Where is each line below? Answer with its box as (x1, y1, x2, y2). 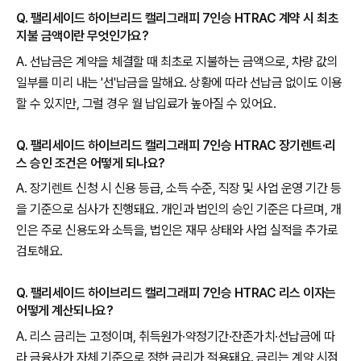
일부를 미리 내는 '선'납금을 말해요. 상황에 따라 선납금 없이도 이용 (16, 74, 342, 90)
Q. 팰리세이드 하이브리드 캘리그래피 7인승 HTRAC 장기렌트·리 (16, 137, 336, 153)
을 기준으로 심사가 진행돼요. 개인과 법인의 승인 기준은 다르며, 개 (16, 201, 341, 218)
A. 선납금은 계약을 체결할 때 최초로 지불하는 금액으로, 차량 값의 (16, 53, 338, 69)
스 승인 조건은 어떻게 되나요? (16, 155, 165, 171)
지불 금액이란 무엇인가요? (16, 28, 148, 44)
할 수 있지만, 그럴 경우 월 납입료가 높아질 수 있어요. (16, 95, 276, 111)
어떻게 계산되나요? (16, 303, 113, 319)
